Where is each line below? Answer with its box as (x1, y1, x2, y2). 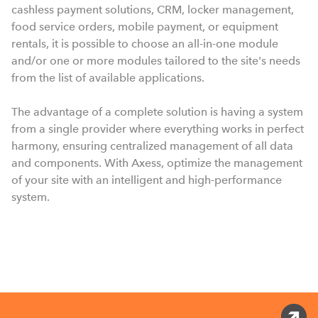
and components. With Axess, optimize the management (11, 155, 302, 170)
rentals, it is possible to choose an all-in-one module (11, 36, 278, 50)
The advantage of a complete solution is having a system (11, 104, 303, 119)
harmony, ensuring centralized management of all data (11, 138, 293, 153)
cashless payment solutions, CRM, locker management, (11, 2, 294, 16)
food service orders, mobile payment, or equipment (11, 19, 278, 33)
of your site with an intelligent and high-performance (11, 172, 282, 187)
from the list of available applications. (11, 70, 204, 84)
